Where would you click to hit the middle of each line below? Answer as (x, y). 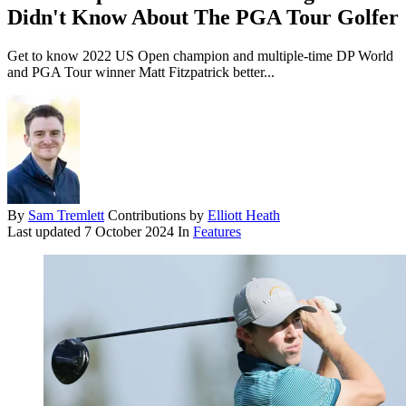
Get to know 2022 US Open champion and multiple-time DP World (200, 56)
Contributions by (158, 216)
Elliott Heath (244, 216)
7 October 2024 (129, 232)
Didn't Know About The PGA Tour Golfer (203, 18)
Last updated (46, 232)
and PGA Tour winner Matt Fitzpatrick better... (141, 72)
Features (217, 232)
